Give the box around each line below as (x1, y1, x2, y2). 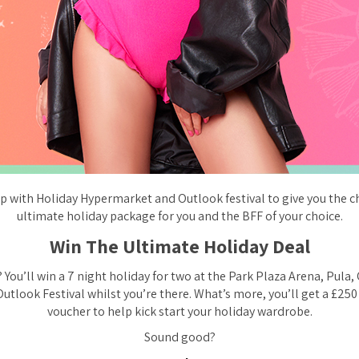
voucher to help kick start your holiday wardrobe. (46, 303, 313, 320)
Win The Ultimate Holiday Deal (49, 233, 310, 259)
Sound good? (143, 329, 216, 345)
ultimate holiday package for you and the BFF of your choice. (16, 208, 343, 224)
